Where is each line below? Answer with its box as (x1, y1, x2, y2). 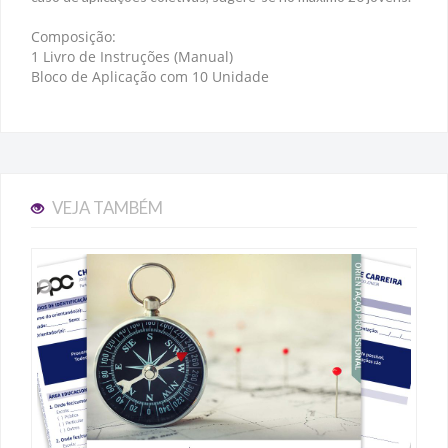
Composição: (31, 26, 116, 46)
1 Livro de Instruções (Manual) (31, 46, 233, 66)
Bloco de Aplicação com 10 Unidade (31, 66, 269, 86)
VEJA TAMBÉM (49, 196, 163, 218)
